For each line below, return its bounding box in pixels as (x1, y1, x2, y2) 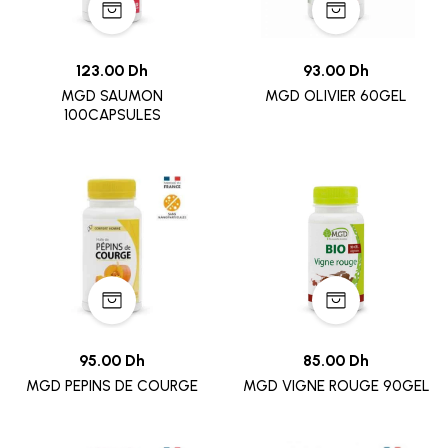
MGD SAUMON (61, 87, 163, 106)
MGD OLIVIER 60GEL (265, 87, 407, 106)
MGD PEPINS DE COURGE (26, 377, 198, 396)
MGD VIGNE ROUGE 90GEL (242, 377, 430, 396)
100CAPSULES (63, 106, 161, 125)
